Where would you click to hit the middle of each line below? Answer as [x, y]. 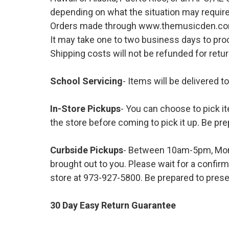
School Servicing [86, 81]
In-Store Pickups [85, 109]
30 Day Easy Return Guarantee [113, 205]
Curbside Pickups [86, 150]
